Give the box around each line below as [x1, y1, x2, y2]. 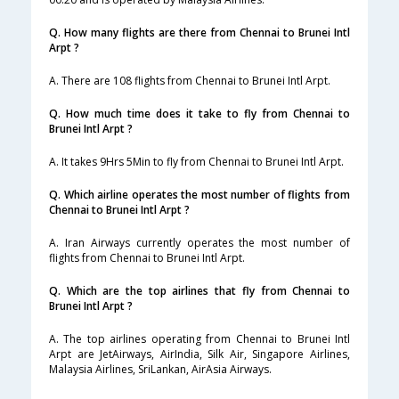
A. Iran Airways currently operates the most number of [49, 235, 350, 251]
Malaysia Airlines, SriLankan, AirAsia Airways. [49, 362, 272, 378]
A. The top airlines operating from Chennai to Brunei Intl [49, 331, 350, 347]
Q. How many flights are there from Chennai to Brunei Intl [49, 25, 350, 41]
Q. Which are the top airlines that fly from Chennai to [49, 283, 350, 299]
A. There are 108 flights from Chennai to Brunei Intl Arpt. [49, 73, 330, 89]
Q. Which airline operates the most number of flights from [49, 187, 350, 203]
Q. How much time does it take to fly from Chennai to [49, 106, 350, 122]
